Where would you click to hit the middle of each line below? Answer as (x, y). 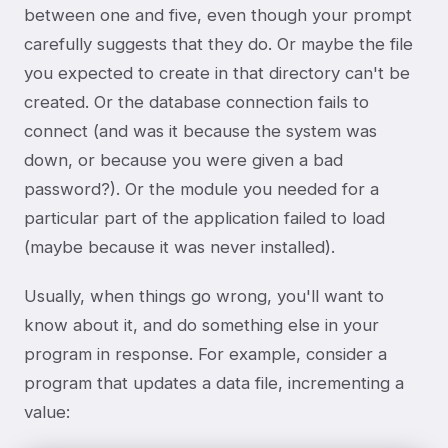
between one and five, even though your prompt (218, 14)
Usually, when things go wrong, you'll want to (204, 295)
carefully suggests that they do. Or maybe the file (218, 43)
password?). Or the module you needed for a (201, 188)
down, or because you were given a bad (183, 159)
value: (47, 411)
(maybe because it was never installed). (179, 246)
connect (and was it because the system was (200, 130)
